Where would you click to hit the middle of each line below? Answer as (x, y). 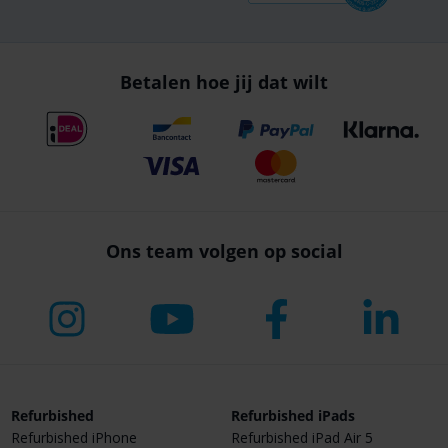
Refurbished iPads (293, 416)
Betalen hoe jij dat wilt (224, 82)
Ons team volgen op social (224, 250)
